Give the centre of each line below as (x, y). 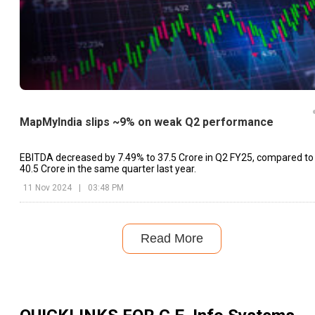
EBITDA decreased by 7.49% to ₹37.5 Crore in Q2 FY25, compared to (167, 157)
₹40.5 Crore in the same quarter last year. (108, 168)
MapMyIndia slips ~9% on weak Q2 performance (147, 122)
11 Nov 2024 (47, 187)
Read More (172, 238)
